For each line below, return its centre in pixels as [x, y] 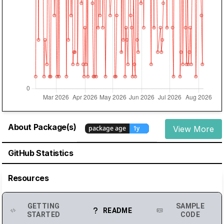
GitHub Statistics [41, 153]
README [117, 210]
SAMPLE [190, 206]
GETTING [43, 206]
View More [193, 129]
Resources [28, 178]
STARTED [43, 215]
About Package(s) [42, 127]
